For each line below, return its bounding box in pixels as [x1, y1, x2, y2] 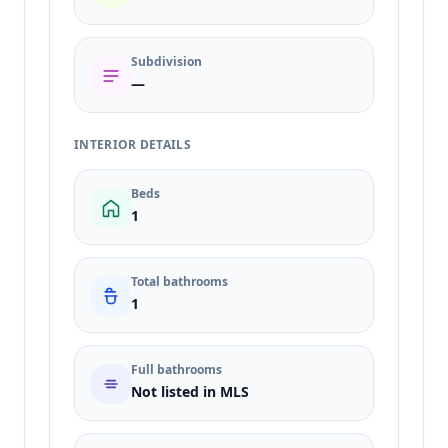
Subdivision [131, 53, 202, 70]
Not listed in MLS [131, 382, 249, 401]
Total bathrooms [131, 273, 228, 290]
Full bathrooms [131, 361, 222, 378]
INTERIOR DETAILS [74, 136, 191, 153]
